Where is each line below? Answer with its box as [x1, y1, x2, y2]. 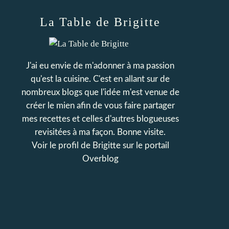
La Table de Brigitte [40, 15, 161, 29]
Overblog [82, 154, 119, 163]
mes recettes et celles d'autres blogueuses [21, 114, 179, 123]
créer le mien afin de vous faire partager [26, 101, 175, 110]
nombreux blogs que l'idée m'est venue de [21, 88, 179, 97]
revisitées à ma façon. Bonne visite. [35, 128, 166, 136]
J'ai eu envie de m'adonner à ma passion [26, 61, 174, 70]
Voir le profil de [31, 141, 93, 150]
